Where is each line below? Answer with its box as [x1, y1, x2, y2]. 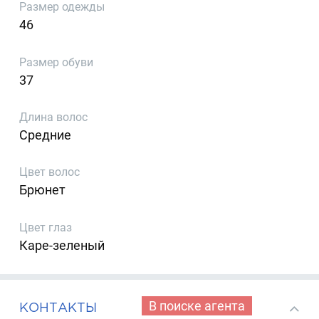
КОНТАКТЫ [19, 300, 98, 314]
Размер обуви [19, 55, 94, 69]
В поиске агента [148, 298, 245, 313]
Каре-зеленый [19, 237, 105, 253]
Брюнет [19, 182, 66, 198]
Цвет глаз [19, 220, 73, 234]
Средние [19, 127, 72, 143]
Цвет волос [19, 165, 80, 179]
